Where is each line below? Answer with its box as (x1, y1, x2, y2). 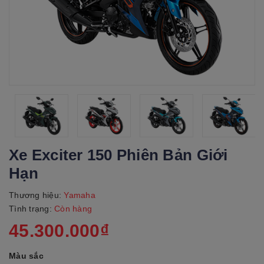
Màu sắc (9, 251, 44, 261)
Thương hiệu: (9, 190, 61, 200)
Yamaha (61, 190, 95, 200)
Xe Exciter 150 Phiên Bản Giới (9, 146, 228, 164)
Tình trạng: (9, 203, 54, 213)
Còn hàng (54, 203, 92, 213)
